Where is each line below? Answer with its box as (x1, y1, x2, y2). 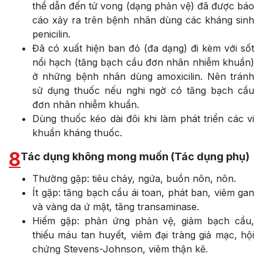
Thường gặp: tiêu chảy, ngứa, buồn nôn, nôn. (32, 172, 236, 184)
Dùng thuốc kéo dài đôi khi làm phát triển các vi (32, 112, 254, 124)
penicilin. (32, 28, 70, 40)
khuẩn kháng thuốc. (32, 126, 122, 139)
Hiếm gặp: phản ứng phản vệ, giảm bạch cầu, (32, 214, 254, 227)
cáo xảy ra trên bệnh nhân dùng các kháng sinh (32, 14, 254, 26)
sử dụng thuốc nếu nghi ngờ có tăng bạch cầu (32, 84, 254, 96)
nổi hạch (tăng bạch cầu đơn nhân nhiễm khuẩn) (32, 56, 254, 68)
